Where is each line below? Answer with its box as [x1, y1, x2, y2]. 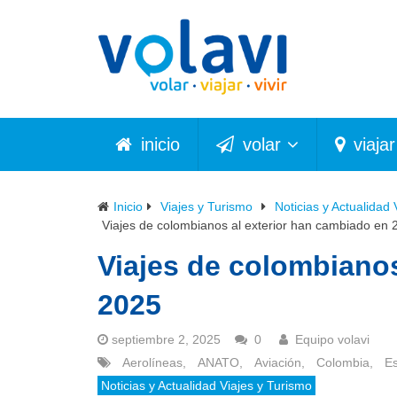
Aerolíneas [122, 354, 183, 370]
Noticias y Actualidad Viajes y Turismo [101, 378, 312, 393]
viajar [348, 134, 395, 154]
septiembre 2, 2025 [112, 331, 221, 346]
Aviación [254, 354, 301, 370]
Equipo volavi [295, 331, 370, 346]
